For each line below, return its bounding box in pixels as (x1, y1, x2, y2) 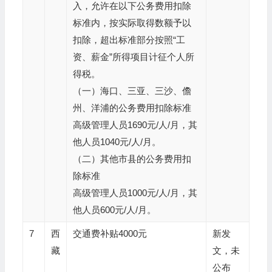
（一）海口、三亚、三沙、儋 (72, 86, 191, 96)
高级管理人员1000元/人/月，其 (72, 188, 197, 198)
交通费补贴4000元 (72, 228, 147, 239)
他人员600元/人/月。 (72, 205, 156, 215)
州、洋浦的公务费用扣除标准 (72, 103, 191, 113)
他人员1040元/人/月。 (72, 137, 161, 147)
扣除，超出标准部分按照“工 (72, 35, 185, 45)
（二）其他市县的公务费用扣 (72, 154, 191, 164)
